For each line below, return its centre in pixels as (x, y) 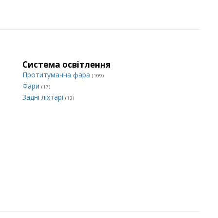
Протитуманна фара (57, 75)
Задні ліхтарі (44, 97)
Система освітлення (66, 64)
